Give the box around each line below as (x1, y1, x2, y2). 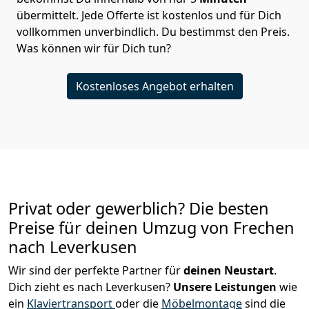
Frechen (233, 217, 295, 239)
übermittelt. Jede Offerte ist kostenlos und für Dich (17, 8, 281, 23)
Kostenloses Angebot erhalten (75, 79, 234, 94)
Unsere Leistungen (173, 279, 277, 295)
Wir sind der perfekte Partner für (8, 263, 183, 279)
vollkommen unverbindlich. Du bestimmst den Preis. (17, 24, 290, 40)
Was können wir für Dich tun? (17, 41, 174, 57)
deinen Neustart (183, 263, 274, 279)
